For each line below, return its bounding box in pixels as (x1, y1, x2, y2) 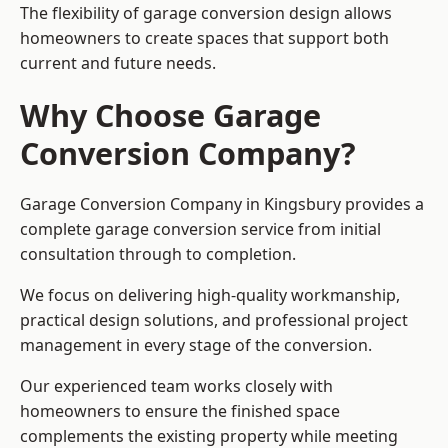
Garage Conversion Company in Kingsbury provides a (20, 193, 424, 216)
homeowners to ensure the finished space (20, 400, 340, 423)
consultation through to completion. (20, 243, 296, 266)
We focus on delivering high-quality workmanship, (20, 284, 400, 307)
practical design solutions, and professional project (20, 309, 408, 332)
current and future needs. (20, 52, 216, 75)
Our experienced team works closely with (20, 375, 333, 398)
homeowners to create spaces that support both (20, 27, 389, 50)
